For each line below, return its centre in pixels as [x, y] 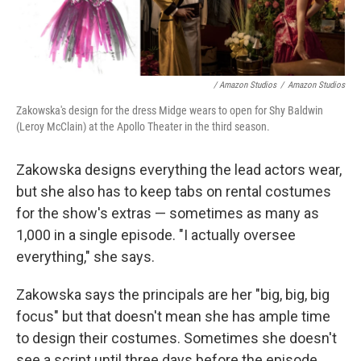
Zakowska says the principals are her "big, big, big [173, 295]
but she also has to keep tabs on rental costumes [174, 192]
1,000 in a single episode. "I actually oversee [156, 235]
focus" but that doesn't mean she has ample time [173, 317]
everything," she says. [85, 257]
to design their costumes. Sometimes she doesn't [176, 338]
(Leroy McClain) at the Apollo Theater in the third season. [143, 127]
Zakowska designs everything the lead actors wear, [179, 170]
